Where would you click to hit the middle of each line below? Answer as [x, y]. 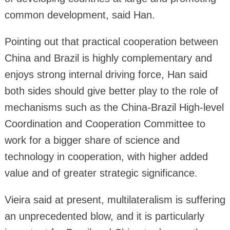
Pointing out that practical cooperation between [111, 41]
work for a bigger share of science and [92, 140]
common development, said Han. [80, 15]
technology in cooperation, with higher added [106, 156]
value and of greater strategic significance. [101, 173]
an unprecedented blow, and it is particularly [104, 216]
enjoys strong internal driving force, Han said [106, 74]
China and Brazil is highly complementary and [108, 58]
